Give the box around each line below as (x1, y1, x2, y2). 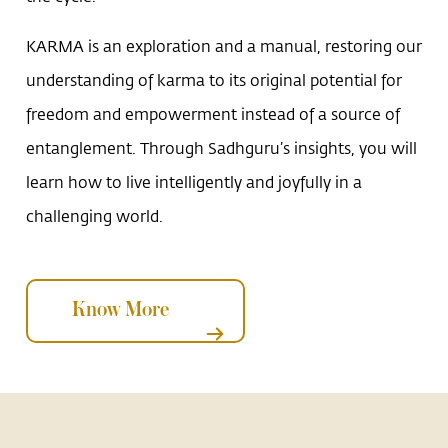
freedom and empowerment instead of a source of (26, 103, 401, 125)
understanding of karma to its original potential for (26, 69, 403, 91)
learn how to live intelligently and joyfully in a (26, 171, 363, 193)
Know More (72, 299, 170, 323)
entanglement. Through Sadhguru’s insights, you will (26, 137, 418, 159)
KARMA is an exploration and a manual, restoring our (26, 35, 423, 57)
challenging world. (26, 205, 164, 227)
